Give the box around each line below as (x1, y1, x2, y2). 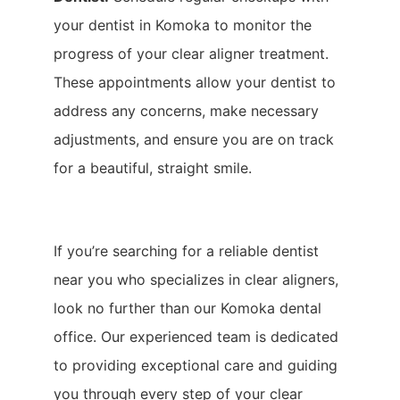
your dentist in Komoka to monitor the (54, 15, 312, 34)
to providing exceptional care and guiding (54, 355, 337, 374)
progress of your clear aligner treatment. (54, 44, 329, 62)
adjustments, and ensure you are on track (54, 129, 334, 148)
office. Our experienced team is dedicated (54, 327, 338, 346)
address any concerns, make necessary (54, 101, 319, 120)
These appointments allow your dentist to (54, 72, 336, 91)
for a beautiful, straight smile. (54, 158, 252, 177)
